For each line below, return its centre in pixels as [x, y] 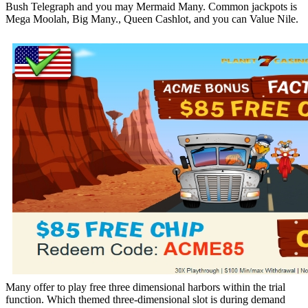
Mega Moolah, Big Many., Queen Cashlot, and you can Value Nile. [152, 19]
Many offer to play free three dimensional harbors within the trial [145, 287]
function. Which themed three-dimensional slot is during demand [145, 299]
